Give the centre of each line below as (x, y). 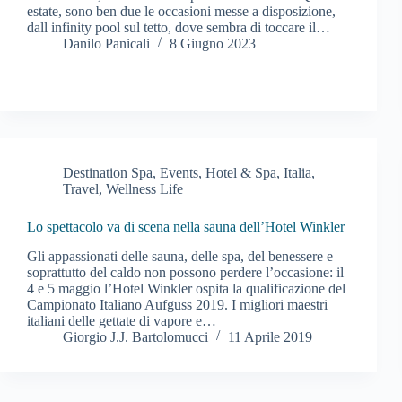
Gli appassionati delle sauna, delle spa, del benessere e (180, 256)
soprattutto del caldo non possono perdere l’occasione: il (185, 272)
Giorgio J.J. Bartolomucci (135, 336)
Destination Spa (108, 172)
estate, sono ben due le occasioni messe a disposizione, (181, 11)
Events (179, 172)
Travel (81, 188)
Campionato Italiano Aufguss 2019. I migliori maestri (177, 304)
